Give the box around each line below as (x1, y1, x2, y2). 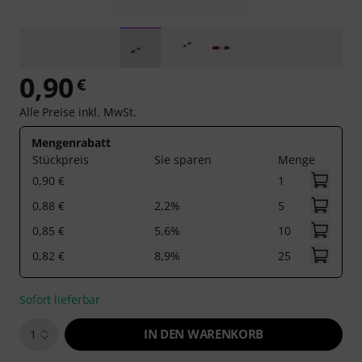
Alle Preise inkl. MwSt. (19, 104, 137, 120)
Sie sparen (154, 152, 212, 167)
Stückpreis (32, 152, 89, 167)
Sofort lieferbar (19, 292, 101, 307)
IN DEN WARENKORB (144, 326, 263, 342)
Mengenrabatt (32, 135, 111, 150)
